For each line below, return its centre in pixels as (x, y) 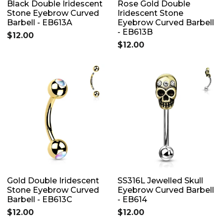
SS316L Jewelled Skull (160, 180)
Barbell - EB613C (40, 199)
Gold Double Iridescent (53, 180)
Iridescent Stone (150, 13)
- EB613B (135, 32)
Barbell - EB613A (40, 22)
